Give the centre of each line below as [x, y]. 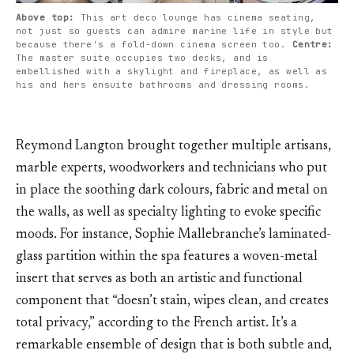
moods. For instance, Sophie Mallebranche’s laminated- [173, 235]
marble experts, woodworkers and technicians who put [171, 169]
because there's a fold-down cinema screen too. [154, 45]
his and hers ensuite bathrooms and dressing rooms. [163, 85]
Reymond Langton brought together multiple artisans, [173, 147]
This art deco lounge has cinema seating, [198, 18]
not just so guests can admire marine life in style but [175, 31]
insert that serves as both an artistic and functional [159, 280]
